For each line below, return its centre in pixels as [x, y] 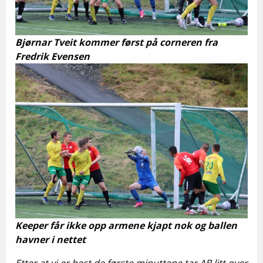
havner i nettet [50, 240]
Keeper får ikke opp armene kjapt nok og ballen [126, 225]
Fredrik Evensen [53, 56]
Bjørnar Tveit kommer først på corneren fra [117, 42]
